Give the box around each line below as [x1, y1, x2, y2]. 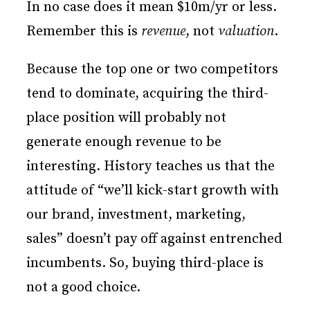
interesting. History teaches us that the [26, 158, 275, 176]
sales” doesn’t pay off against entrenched [26, 230, 282, 248]
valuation [218, 23, 274, 41]
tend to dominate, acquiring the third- [26, 85, 268, 103]
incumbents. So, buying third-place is [26, 255, 264, 273]
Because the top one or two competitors [26, 61, 278, 79]
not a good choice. [26, 279, 140, 297]
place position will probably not [26, 109, 226, 127]
